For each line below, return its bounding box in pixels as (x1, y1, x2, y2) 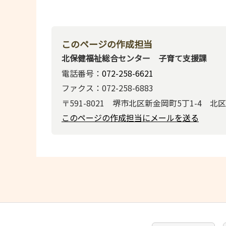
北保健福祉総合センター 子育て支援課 (62, 52, 207, 65)
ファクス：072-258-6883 (62, 82, 153, 94)
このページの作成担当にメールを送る (62, 111, 199, 124)
